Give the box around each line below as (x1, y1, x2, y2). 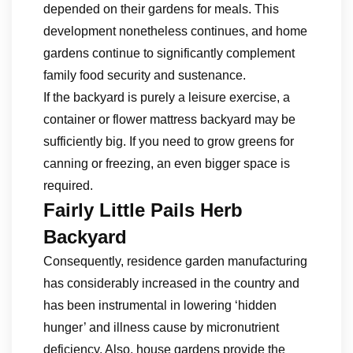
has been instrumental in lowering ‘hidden (43, 299, 277, 312)
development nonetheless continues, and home (43, 24, 307, 38)
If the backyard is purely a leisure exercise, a (43, 91, 290, 104)
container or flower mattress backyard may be (43, 113, 295, 126)
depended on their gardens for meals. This (43, 2, 279, 16)
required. (43, 179, 93, 192)
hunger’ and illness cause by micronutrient (43, 321, 279, 334)
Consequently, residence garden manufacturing (43, 255, 307, 268)
